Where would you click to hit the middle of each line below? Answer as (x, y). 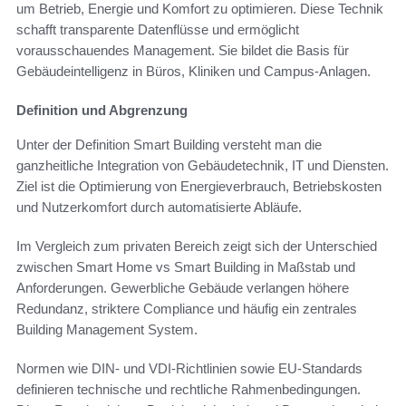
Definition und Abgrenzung (102, 110)
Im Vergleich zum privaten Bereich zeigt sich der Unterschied (197, 246)
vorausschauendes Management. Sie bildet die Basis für (183, 50)
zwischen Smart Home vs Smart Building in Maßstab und (186, 266)
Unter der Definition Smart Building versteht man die (169, 144)
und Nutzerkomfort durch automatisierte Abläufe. (159, 207)
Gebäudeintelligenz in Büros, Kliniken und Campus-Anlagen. (193, 71)
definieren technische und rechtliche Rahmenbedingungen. (188, 389)
